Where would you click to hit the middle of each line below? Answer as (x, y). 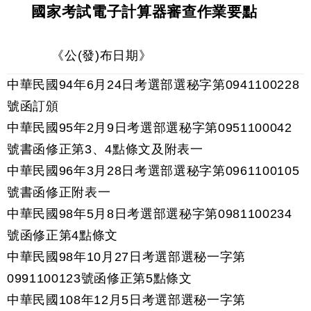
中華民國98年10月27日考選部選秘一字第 (126, 257)
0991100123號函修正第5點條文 (100, 278)
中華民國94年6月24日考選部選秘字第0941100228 (153, 85)
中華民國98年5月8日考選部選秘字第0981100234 (150, 214)
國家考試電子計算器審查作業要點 (144, 11)
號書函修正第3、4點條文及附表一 (105, 149)
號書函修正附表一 (59, 192)
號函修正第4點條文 (62, 235)
